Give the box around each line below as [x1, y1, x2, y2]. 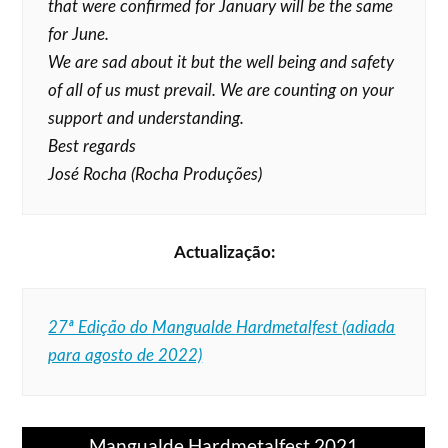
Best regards [48, 138, 137, 155]
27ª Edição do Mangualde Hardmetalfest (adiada [48, 319, 396, 336]
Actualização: [173, 243, 275, 261]
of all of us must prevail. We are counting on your [48, 82, 395, 99]
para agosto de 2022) [48, 347, 203, 364]
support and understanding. [48, 110, 245, 127]
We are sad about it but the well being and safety [48, 54, 395, 71]
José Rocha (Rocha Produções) [48, 166, 263, 183]
